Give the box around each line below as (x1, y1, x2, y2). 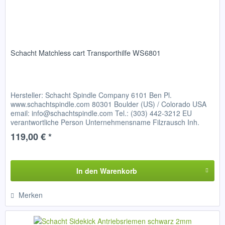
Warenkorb (99, 165, 137, 176)
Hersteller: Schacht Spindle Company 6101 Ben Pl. (11, 89, 172, 100)
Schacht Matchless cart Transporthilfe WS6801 (11, 47, 161, 58)
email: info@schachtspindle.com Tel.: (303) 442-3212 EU (11, 107, 192, 118)
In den (76, 165, 98, 176)
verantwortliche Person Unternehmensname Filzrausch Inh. (11, 117, 200, 127)
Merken (19, 189, 43, 200)
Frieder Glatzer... (11, 126, 65, 136)
